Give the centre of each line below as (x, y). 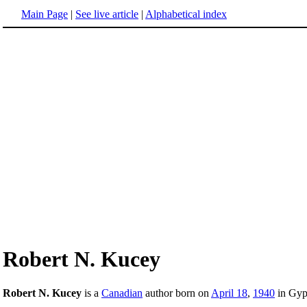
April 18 (229, 293)
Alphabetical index (186, 14)
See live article (107, 14)
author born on (177, 293)
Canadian (122, 293)
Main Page (45, 14)
